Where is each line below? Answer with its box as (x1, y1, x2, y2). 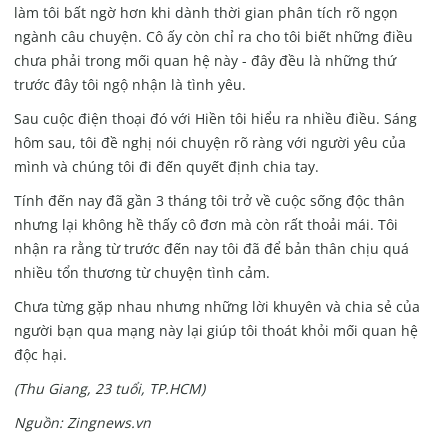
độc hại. (13, 345, 67, 365)
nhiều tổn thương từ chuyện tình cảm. (13, 263, 270, 283)
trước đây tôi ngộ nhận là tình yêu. (13, 75, 246, 95)
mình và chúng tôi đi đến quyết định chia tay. (13, 157, 319, 177)
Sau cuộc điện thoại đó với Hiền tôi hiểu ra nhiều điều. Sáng (13, 109, 417, 129)
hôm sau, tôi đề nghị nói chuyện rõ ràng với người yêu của (13, 133, 406, 153)
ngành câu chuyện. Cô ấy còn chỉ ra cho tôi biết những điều (13, 27, 413, 47)
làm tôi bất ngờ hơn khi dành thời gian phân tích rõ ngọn (13, 3, 398, 23)
